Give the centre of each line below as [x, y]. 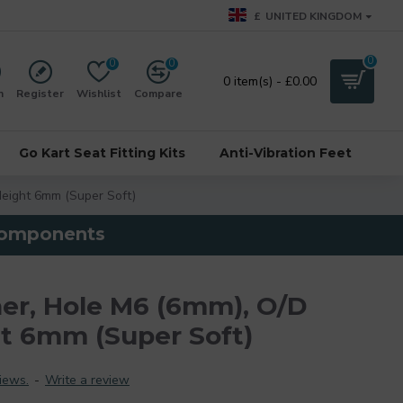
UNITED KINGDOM [313, 16]
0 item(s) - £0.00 [270, 81]
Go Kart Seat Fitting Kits [102, 152]
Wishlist [99, 94]
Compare [158, 94]
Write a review [87, 380]
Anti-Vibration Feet [286, 152]
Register [40, 94]
